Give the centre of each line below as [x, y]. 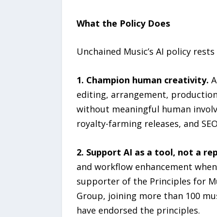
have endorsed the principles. [138, 210]
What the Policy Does [123, 23]
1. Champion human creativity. [142, 80]
